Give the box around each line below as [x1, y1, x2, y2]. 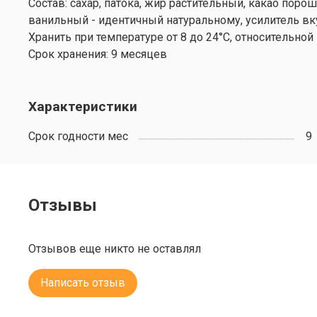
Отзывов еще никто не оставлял [28, 242, 201, 256]
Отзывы [28, 195, 97, 216]
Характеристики [28, 98, 137, 115]
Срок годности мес [28, 129, 128, 143]
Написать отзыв [40, 276, 125, 290]
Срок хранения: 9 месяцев [28, 47, 167, 61]
